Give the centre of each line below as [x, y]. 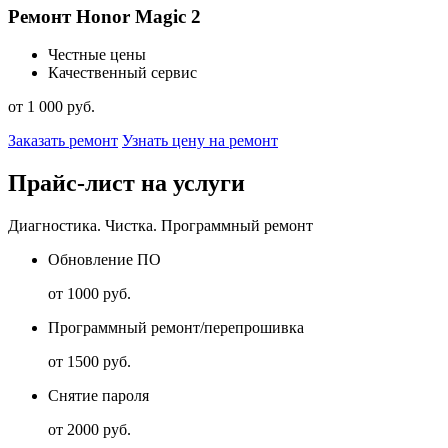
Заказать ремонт [63, 141]
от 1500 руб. [89, 362]
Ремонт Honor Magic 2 [104, 16]
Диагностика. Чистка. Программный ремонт [160, 226]
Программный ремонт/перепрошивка [176, 328]
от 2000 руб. [89, 430]
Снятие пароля [98, 396]
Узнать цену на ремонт [200, 141]
